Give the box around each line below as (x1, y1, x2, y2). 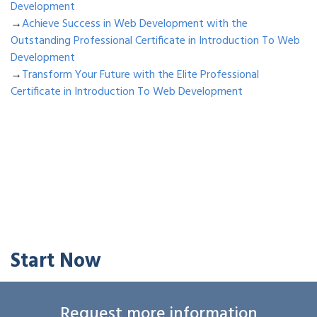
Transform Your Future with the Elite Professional (22, 66, 259, 85)
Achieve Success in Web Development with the (22, 15, 248, 34)
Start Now (11, 246, 101, 278)
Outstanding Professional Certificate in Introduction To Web (11, 32, 300, 51)
